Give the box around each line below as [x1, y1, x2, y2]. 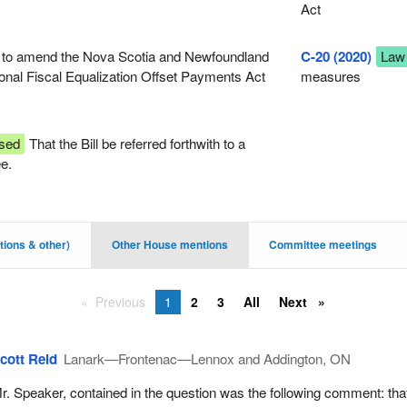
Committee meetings [269, 237, 378, 253]
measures [300, 65, 361, 85]
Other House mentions [111, 237, 228, 253]
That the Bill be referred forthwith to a [25, 134, 246, 154]
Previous [95, 292, 146, 311]
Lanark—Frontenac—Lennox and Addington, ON [64, 348, 352, 368]
